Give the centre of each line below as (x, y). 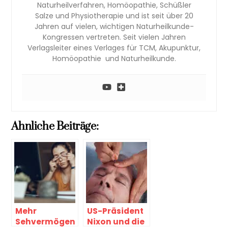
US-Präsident (116, 211)
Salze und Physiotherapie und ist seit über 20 (114, 16)
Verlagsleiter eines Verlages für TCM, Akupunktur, (114, 48)
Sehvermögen (46, 221)
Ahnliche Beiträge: (55, 126)
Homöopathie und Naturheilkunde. (114, 58)
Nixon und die (116, 221)
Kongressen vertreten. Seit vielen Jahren (114, 37)
